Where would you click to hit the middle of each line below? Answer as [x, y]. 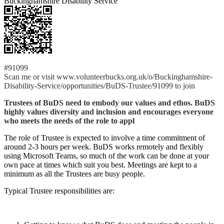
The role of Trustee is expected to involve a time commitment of [104, 137]
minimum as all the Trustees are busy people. [76, 173]
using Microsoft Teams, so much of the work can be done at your [106, 155]
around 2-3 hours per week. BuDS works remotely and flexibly [104, 146]
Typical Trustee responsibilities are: [60, 190]
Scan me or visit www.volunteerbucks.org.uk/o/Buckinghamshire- [108, 76]
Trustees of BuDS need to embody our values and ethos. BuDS [109, 102]
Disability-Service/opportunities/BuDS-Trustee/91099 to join [99, 85]
